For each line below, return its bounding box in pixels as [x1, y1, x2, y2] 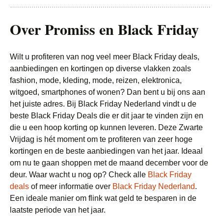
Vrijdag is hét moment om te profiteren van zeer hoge [10, 135, 192, 143]
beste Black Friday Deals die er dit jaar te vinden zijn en [10, 111, 203, 120]
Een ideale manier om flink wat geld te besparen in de [10, 194, 196, 202]
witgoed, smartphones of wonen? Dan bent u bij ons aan [10, 88, 205, 96]
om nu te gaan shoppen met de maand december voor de [10, 159, 208, 167]
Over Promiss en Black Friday [10, 18, 199, 40]
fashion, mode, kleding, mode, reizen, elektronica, [10, 76, 182, 84]
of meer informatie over [29, 182, 112, 191]
